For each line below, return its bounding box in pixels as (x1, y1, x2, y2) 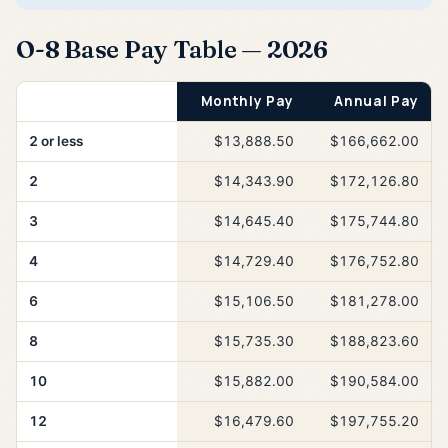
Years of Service (29, 91, 151, 110)
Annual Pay (334, 91, 419, 110)
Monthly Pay (200, 91, 294, 110)
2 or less (29, 132, 83, 149)
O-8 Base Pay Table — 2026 (16, 33, 328, 64)
